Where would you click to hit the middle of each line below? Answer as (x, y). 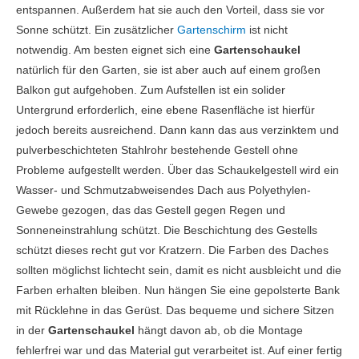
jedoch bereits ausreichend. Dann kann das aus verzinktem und (177, 131)
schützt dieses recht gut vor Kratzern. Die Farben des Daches (172, 251)
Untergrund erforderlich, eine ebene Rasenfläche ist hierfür (165, 111)
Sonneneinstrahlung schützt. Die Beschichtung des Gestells (167, 231)
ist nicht (267, 30)
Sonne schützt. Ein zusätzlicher (97, 30)
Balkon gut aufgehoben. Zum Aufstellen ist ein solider (151, 91)
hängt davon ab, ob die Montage (219, 331)
